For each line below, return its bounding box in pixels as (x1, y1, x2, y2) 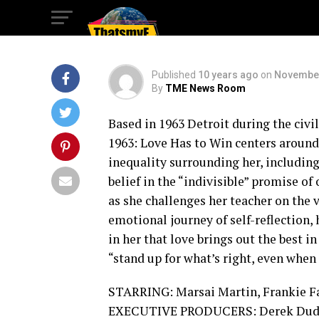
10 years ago (198, 69, 258, 80)
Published (152, 69, 196, 80)
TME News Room (165, 83, 246, 94)
